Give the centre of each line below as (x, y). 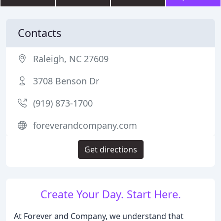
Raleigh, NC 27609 (71, 59)
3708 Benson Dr (66, 81)
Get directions (110, 149)
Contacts (39, 33)
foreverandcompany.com (85, 125)
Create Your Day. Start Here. (110, 194)
